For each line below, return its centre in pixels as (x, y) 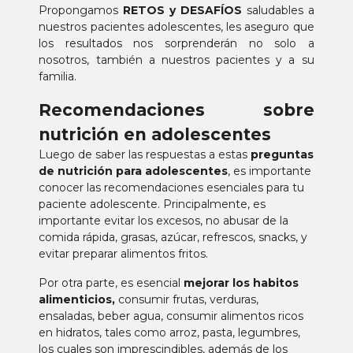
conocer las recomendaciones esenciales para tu (172, 188)
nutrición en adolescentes (155, 134)
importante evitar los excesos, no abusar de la (164, 221)
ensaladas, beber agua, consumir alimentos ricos (171, 316)
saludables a (278, 10)
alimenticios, (77, 299)
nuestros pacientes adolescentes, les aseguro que (176, 27)
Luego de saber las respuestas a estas (145, 154)
